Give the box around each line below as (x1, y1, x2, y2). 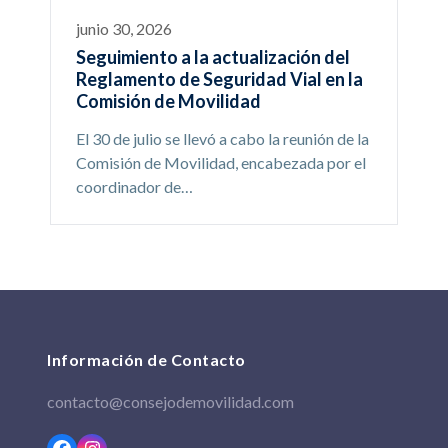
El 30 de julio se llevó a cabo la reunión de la (75, 129, 369, 149)
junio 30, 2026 (75, 19, 172, 39)
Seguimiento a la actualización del (75, 46, 350, 69)
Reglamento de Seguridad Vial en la (75, 68, 363, 91)
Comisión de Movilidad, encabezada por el (75, 153, 366, 173)
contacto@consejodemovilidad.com (47, 392, 295, 412)
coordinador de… (75, 177, 193, 197)
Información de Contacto (47, 350, 246, 370)
